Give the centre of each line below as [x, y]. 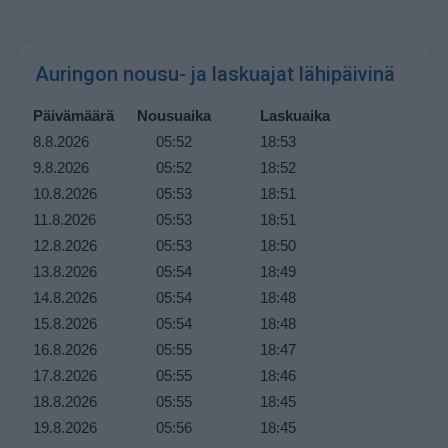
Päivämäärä [73, 116]
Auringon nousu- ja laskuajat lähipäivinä [214, 74]
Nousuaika [173, 116]
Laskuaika [294, 116]
